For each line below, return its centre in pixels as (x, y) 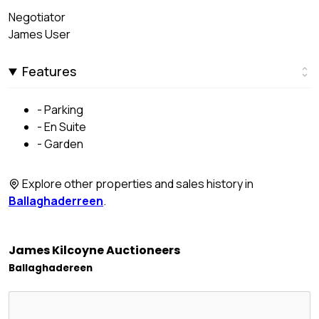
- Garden (60, 144)
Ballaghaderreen (56, 201)
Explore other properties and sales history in (137, 184)
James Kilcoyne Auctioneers (94, 250)
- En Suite (62, 127)
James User (40, 35)
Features (49, 72)
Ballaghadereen (51, 268)
